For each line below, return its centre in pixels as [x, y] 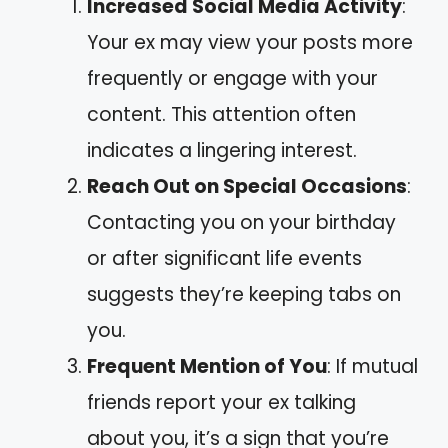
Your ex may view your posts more [250, 43]
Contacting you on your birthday [241, 223]
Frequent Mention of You [207, 367]
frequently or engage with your [232, 79]
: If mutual [372, 367]
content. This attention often [221, 115]
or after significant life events [224, 259]
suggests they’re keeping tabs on [244, 295]
